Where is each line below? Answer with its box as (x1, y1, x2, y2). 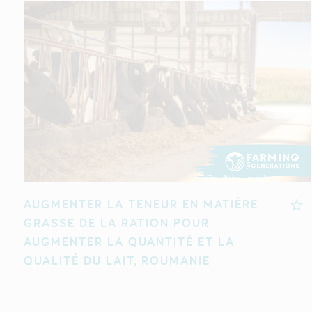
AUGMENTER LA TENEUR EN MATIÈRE (23, 196, 258, 212)
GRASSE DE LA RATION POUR (23, 214, 210, 231)
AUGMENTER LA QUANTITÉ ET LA (23, 233, 235, 250)
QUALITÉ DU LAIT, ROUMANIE (23, 252, 210, 269)
